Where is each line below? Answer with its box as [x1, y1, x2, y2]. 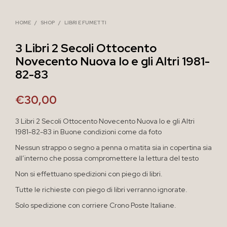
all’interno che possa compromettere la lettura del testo [15, 153, 199, 163]
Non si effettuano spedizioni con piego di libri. [15, 169, 163, 178]
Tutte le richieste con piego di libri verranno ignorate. [15, 184, 187, 194]
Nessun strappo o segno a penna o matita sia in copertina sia [15, 142, 212, 152]
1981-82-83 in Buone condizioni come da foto [15, 127, 162, 136]
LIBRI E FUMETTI [64, 19, 106, 26]
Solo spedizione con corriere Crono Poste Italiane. [15, 200, 176, 210]
